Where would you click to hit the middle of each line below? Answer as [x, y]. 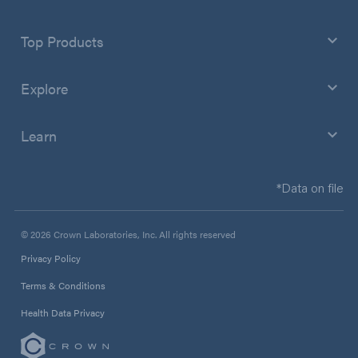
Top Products [62, 41]
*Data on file [310, 187]
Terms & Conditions [63, 285]
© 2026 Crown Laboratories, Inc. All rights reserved [128, 234]
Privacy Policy [51, 258]
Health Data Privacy [63, 312]
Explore [44, 88]
